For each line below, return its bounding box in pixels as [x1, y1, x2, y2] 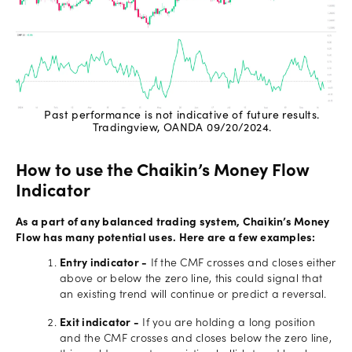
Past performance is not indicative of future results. [44, 110, 320, 122]
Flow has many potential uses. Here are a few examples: [16, 233, 316, 244]
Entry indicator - [60, 258, 148, 269]
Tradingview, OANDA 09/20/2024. [92, 123, 272, 134]
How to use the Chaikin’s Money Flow [16, 163, 310, 181]
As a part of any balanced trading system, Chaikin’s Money [16, 217, 330, 229]
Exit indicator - [60, 317, 139, 329]
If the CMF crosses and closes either [147, 258, 336, 269]
